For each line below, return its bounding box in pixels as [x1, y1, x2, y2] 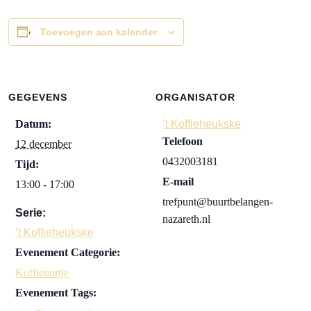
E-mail [162, 176, 194, 188]
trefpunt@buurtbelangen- [162, 196, 273, 208]
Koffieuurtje [15, 267, 69, 279]
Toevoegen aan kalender [40, 26, 157, 38]
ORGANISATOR [155, 92, 235, 103]
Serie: [15, 207, 46, 219]
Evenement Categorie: [15, 246, 120, 259]
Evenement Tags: [15, 287, 96, 299]
